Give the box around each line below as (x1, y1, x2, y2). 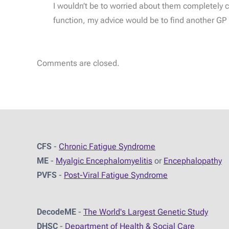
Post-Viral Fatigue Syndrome (64, 170, 168, 180)
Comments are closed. (37, 58, 120, 68)
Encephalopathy (164, 155, 222, 166)
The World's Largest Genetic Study (83, 207, 208, 217)
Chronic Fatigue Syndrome (59, 141, 155, 151)
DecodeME (37, 207, 76, 217)
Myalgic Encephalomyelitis (56, 155, 152, 166)
